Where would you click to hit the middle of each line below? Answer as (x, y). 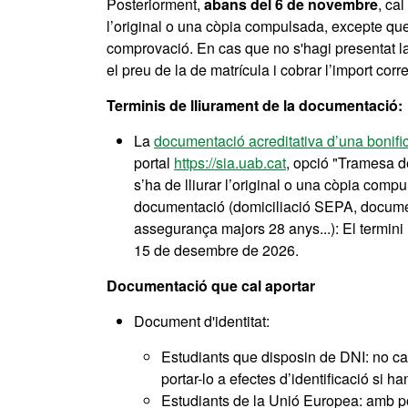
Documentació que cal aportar (211, 286)
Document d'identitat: (202, 321)
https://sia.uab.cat (230, 163)
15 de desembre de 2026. (216, 250)
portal (154, 163)
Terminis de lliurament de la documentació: (255, 105)
